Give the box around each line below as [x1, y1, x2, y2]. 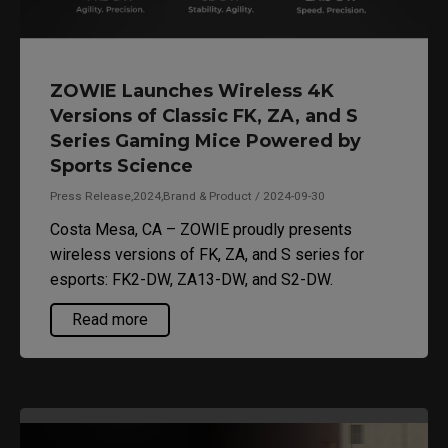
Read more [72, 309, 148, 329]
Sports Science [50, 154, 193, 177]
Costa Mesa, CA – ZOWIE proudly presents [50, 219, 352, 239]
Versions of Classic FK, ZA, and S [50, 104, 358, 127]
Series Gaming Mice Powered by [50, 129, 361, 152]
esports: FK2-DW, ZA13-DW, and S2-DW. [50, 269, 333, 289]
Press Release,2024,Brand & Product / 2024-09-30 [50, 188, 325, 203]
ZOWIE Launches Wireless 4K [50, 79, 334, 102]
